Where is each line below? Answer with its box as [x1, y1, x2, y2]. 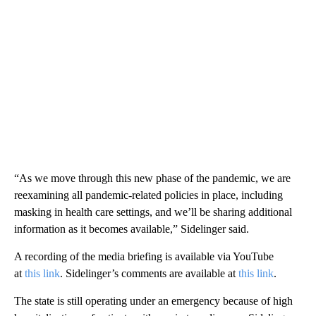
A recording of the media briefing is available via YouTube [14, 250, 274, 263]
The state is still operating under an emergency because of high [14, 295, 293, 308]
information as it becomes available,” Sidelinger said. [14, 223, 249, 236]
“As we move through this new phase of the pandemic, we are [14, 172, 291, 185]
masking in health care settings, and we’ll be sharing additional [14, 206, 292, 219]
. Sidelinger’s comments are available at [60, 267, 238, 280]
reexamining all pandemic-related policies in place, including [14, 189, 283, 202]
